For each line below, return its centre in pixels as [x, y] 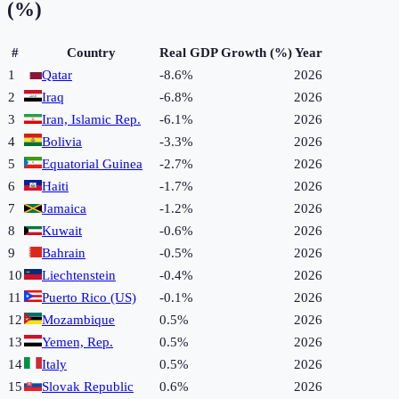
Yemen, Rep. [77, 342]
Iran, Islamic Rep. [91, 119]
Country [91, 52]
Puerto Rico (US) [89, 297]
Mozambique [78, 319]
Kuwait [62, 230]
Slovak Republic [88, 386]
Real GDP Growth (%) [226, 52]
